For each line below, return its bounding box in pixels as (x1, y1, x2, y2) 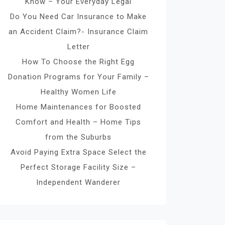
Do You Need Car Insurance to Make (10, 12, 147, 21)
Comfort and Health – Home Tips (16, 118, 141, 127)
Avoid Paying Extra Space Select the (10, 148, 147, 157)
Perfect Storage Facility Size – (21, 163, 136, 172)
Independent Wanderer (36, 178, 121, 187)
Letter (67, 42, 90, 51)
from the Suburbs (45, 133, 111, 142)
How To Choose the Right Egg (22, 57, 135, 66)
